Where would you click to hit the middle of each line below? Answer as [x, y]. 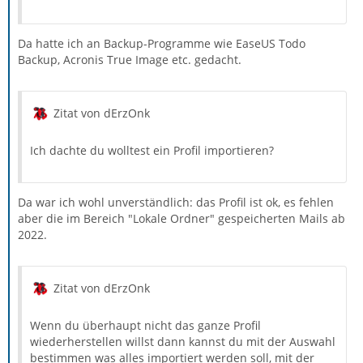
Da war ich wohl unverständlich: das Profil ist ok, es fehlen [176, 203]
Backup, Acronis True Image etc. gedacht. [130, 60]
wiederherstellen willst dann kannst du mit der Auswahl [183, 342]
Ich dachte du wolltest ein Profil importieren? [152, 151]
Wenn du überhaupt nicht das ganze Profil [145, 326]
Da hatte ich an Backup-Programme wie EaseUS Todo [162, 44]
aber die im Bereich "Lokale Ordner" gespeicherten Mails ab [181, 219]
